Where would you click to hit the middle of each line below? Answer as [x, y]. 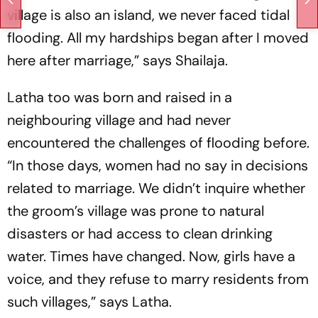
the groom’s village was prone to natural [136, 210]
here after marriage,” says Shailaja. [117, 60]
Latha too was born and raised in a [120, 97]
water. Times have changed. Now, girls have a [151, 256]
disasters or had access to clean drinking [140, 233]
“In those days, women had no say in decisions [158, 165]
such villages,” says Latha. [89, 301]
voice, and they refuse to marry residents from [158, 279]
